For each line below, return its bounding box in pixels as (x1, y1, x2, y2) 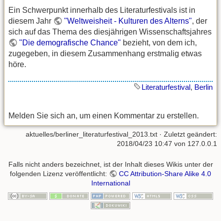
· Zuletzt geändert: (157, 130, 217, 139)
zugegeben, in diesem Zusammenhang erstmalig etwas (8, 49, 202, 58)
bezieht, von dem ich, (121, 38, 197, 47)
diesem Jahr (8, 16, 53, 25)
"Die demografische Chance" (19, 38, 121, 47)
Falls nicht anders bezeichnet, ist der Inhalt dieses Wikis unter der (8, 160, 213, 168)
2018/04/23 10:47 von (117, 140, 187, 148)
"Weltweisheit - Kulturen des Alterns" (64, 16, 192, 25)
